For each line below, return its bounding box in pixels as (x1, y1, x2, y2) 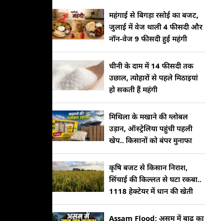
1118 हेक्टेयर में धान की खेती (109, 186, 193, 196)
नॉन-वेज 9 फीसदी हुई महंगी (109, 34, 187, 43)
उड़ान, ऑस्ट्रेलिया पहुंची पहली (109, 123, 192, 133)
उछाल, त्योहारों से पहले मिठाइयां (109, 73, 198, 82)
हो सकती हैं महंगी (109, 84, 157, 94)
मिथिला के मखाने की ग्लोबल (109, 111, 188, 121)
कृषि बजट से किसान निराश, (109, 162, 187, 172)
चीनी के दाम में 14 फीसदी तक (109, 61, 193, 71)
